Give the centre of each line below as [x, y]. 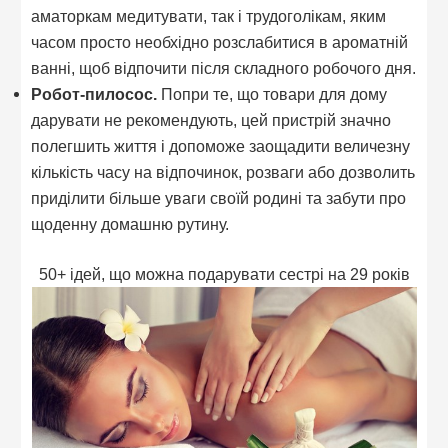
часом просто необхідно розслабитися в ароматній [220, 41]
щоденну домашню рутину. [130, 223]
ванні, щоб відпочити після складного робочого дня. [224, 67]
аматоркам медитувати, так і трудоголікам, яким [209, 15]
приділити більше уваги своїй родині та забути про [219, 197]
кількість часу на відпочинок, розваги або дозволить [223, 171]
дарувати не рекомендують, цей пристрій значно [211, 119]
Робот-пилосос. [96, 93]
